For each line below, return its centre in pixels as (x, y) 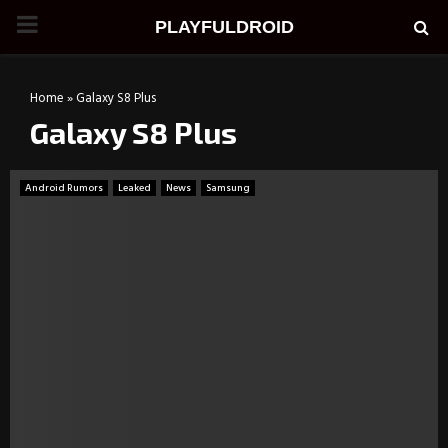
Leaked (134, 188)
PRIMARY (64, 26)
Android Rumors (64, 188)
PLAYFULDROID (224, 27)
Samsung (228, 188)
